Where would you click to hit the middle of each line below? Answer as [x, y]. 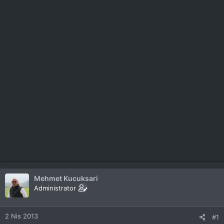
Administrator [55, 188]
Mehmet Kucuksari [66, 178]
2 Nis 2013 [21, 216]
